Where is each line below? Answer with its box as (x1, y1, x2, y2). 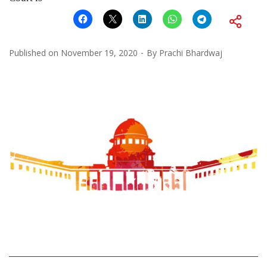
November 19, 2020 (61, 46, 138, 58)
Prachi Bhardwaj (159, 46, 222, 58)
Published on (9, 46, 61, 58)
